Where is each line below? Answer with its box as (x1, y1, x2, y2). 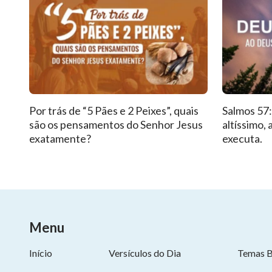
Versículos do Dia (109, 247, 182, 259)
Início (29, 247, 52, 259)
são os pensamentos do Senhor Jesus (29, 118, 203, 131)
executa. (222, 132, 262, 145)
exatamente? (29, 132, 91, 145)
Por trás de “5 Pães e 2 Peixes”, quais (29, 104, 199, 117)
